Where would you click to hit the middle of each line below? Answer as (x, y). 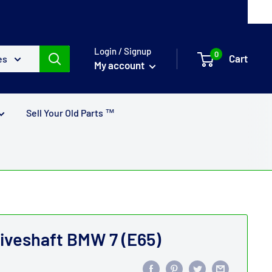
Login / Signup (123, 51)
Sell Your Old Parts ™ (70, 113)
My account (120, 65)
